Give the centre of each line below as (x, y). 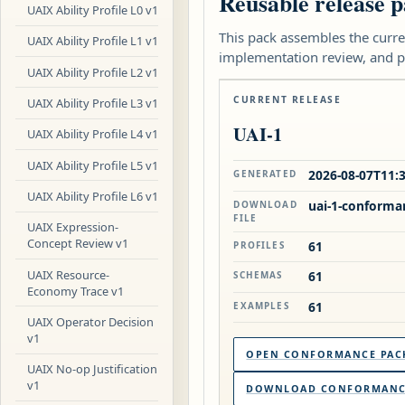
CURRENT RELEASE (287, 99)
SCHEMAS (258, 275)
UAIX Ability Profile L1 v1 (93, 41)
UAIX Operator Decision (91, 322)
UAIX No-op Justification (93, 369)
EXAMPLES (261, 305)
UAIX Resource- (69, 274)
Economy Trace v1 (76, 291)
